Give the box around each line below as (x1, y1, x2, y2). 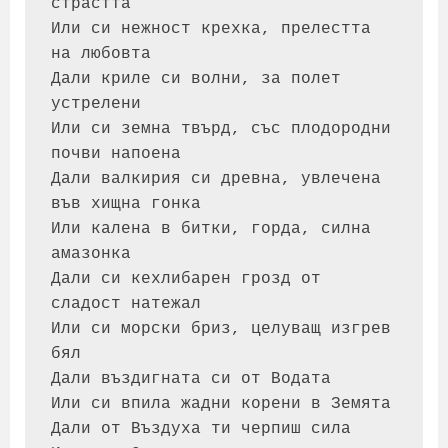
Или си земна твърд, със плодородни (50, 119, 391, 138)
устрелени (50, 94, 141, 113)
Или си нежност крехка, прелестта (50, 19, 371, 38)
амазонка (50, 244, 131, 263)
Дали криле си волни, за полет (50, 69, 341, 88)
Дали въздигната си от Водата (50, 369, 331, 388)
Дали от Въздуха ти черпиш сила (50, 419, 351, 438)
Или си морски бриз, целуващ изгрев (50, 319, 391, 338)
